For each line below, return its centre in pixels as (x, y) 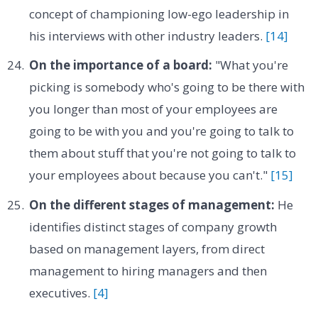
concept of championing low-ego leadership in (159, 13)
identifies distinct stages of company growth (153, 226)
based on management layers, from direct (147, 248)
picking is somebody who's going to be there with (166, 87)
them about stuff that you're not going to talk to (162, 153)
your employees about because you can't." (149, 175)
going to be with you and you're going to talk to (161, 131)
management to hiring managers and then (148, 270)
